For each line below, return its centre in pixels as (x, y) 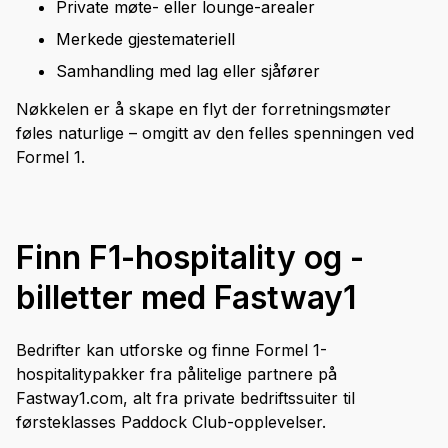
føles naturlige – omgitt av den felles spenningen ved (215, 133)
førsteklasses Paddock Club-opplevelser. (171, 422)
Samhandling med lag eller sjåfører (188, 71)
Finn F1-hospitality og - (190, 258)
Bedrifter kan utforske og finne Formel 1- (171, 350)
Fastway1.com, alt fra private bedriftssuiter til (185, 398)
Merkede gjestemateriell (145, 39)
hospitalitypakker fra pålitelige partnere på (176, 374)
